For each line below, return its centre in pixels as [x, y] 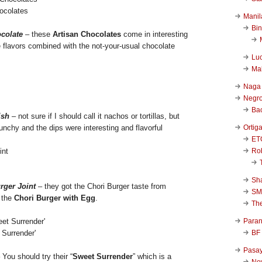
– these [38, 34]
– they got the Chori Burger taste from [101, 186]
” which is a [152, 256]
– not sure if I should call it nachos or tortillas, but [94, 116]
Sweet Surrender [103, 256]
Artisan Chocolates [87, 34]
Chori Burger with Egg [55, 198]
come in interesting [154, 34]
